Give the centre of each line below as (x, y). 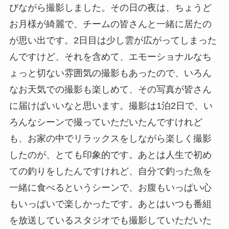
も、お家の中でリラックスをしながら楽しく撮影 (110, 139)
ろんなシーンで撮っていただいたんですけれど (106, 122)
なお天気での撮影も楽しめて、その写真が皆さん (110, 90)
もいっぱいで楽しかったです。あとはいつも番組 (110, 204)
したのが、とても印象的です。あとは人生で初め (110, 155)
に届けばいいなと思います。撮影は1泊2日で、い (111, 106)
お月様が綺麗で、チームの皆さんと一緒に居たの (110, 24)
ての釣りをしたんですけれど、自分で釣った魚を (110, 171)
